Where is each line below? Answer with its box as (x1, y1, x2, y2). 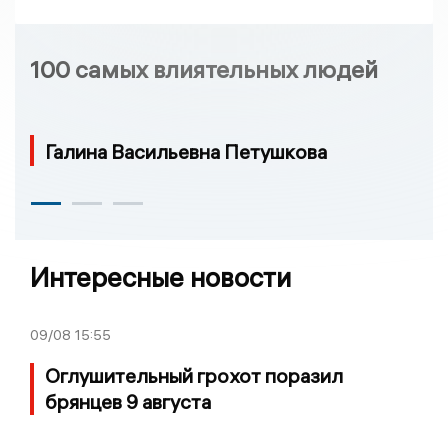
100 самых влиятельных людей (30, 53, 378, 84)
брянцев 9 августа (45, 388, 211, 414)
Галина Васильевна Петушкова (45, 138, 327, 164)
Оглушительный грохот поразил (45, 362, 343, 388)
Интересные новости (30, 260, 291, 294)
